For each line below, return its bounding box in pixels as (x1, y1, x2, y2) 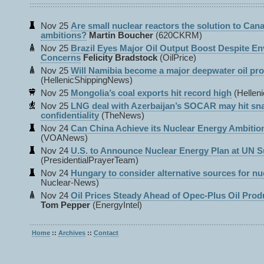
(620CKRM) (153, 31, 202, 40)
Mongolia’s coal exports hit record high (71, 88, 232, 98)
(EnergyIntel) (90, 200, 142, 210)
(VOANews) (41, 133, 88, 143)
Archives (58, 229, 85, 236)
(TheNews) (101, 111, 144, 120)
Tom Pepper (41, 200, 90, 210)
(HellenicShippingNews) (41, 75, 133, 85)
